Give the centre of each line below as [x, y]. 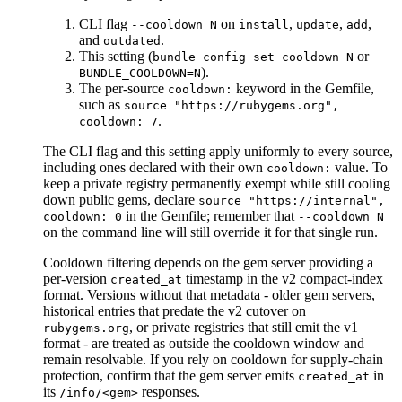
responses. [169, 392]
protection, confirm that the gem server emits [170, 376]
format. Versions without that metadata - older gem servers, [209, 295]
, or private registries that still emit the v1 [244, 328]
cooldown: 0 [83, 217]
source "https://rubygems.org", [232, 106]
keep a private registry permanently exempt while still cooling [217, 184]
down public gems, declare [121, 200]
